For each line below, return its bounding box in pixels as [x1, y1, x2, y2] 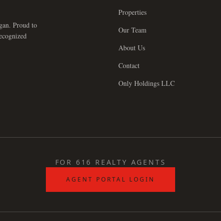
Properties [118, 7, 147, 17]
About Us [118, 43, 145, 52]
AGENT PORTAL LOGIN [66, 175, 155, 184]
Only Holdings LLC [118, 78, 175, 88]
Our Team [118, 25, 147, 35]
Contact [118, 61, 140, 70]
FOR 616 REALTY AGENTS [55, 157, 166, 167]
